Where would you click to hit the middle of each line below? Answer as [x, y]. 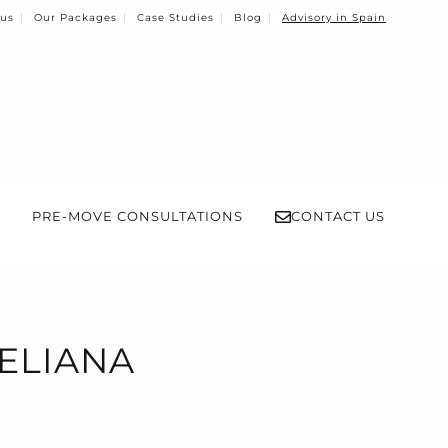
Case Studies [175, 17]
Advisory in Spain [334, 17]
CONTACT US [338, 216]
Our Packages [75, 17]
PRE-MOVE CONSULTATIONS [137, 216]
